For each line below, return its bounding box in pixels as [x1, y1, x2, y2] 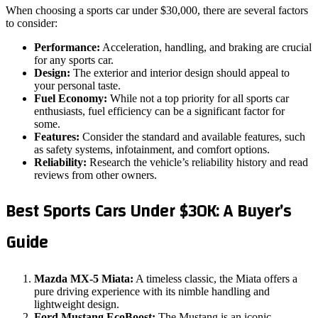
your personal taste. [34, 79, 121, 92]
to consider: [6, 16, 57, 29]
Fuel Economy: [34, 92, 107, 104]
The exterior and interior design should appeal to [70, 66, 290, 79]
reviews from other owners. [34, 168, 157, 181]
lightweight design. [34, 297, 119, 310]
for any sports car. [34, 53, 114, 66]
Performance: [34, 40, 100, 53]
